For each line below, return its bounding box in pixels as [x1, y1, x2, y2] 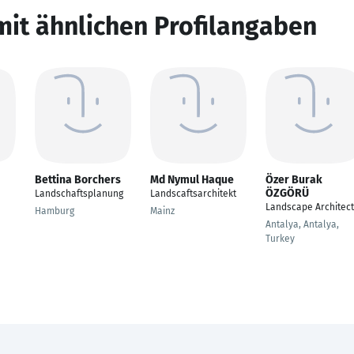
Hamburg [35, 205, 74, 217]
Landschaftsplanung [35, 188, 123, 199]
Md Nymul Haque [150, 173, 234, 186]
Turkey [265, 233, 295, 244]
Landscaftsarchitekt [150, 188, 236, 199]
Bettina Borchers [35, 173, 121, 186]
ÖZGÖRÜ [265, 186, 309, 200]
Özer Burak [265, 173, 322, 186]
